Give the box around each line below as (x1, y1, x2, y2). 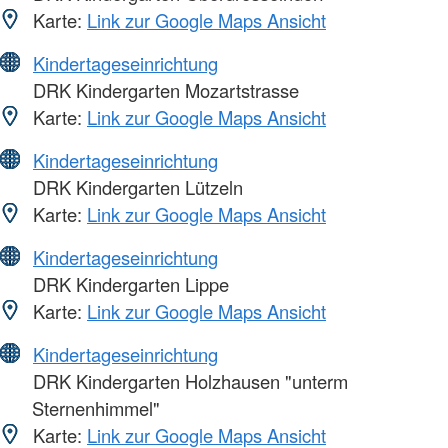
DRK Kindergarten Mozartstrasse (28, 76, 299, 103)
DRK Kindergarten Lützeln (28, 173, 243, 200)
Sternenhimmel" (32, 394, 160, 421)
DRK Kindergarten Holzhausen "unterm (28, 367, 348, 394)
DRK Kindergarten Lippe (28, 270, 229, 297)
